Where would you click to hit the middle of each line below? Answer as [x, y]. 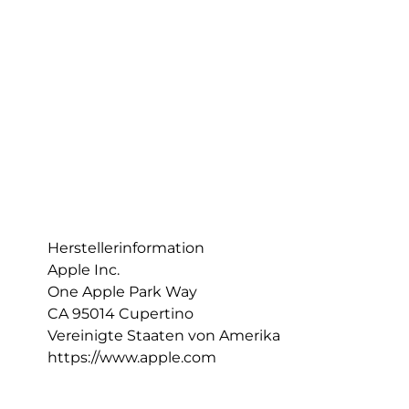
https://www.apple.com [132, 357]
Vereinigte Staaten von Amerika [164, 335]
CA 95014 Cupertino [121, 313]
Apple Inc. [84, 269]
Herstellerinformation [126, 247]
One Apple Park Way [122, 291]
